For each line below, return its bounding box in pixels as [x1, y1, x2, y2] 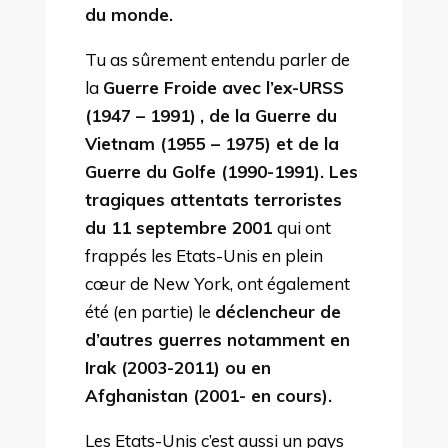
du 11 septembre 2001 [84, 216, 277, 238]
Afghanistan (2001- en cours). [84, 384, 332, 406]
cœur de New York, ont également [84, 272, 350, 294]
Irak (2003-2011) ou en [84, 356, 271, 378]
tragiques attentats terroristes [84, 188, 342, 210]
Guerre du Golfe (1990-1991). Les [84, 160, 358, 182]
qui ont [276, 216, 331, 238]
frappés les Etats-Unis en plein [84, 244, 323, 266]
